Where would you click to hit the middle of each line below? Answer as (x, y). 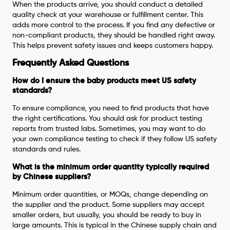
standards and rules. (47, 149)
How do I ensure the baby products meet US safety (104, 81)
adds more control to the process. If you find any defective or (114, 25)
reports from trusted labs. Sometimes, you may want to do (109, 129)
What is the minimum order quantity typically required (111, 167)
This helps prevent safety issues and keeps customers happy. (113, 45)
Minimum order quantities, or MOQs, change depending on (110, 194)
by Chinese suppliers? (52, 177)
